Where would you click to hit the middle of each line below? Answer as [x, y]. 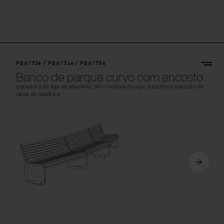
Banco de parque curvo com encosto [109, 77]
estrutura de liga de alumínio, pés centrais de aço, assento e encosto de [110, 87]
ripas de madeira [38, 94]
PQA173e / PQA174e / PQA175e [61, 63]
